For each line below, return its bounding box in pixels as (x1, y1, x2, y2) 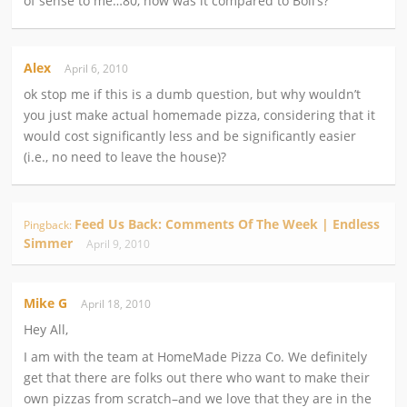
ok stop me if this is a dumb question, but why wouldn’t (24, 84, 362, 103)
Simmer (24, 234, 74, 252)
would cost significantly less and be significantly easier (24, 126, 357, 144)
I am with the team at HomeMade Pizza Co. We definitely (24, 348, 368, 366)
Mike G (24, 294, 68, 313)
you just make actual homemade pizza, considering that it (24, 105, 376, 124)
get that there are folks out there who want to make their (24, 369, 371, 387)
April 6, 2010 (65, 60, 134, 76)
